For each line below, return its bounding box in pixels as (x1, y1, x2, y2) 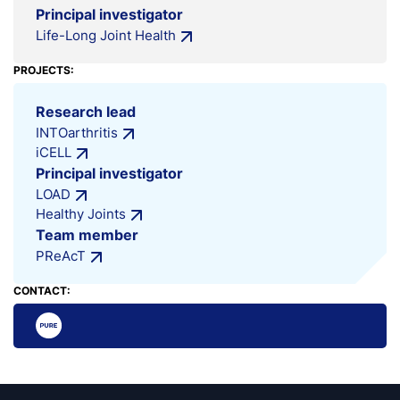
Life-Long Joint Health (36, 27, 176, 44)
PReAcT (36, 247, 86, 264)
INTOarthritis (36, 124, 118, 141)
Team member (36, 226, 138, 244)
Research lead (36, 103, 136, 121)
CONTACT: (13, 284, 71, 297)
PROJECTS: (13, 63, 74, 77)
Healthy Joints (36, 205, 126, 222)
